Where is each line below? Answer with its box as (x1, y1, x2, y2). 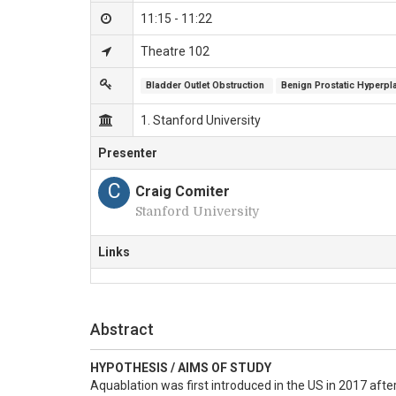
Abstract (90, 320, 154, 339)
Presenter (98, 146, 157, 160)
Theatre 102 (141, 44, 209, 58)
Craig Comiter (135, 183, 230, 200)
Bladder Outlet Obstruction (146, 80, 268, 91)
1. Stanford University (141, 113, 261, 127)
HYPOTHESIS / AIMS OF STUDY (90, 361, 271, 375)
